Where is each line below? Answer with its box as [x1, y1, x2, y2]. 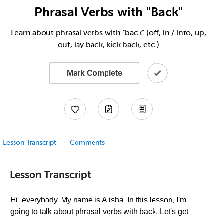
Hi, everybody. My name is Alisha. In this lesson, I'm [10, 196, 186, 204]
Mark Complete [66, 69, 122, 77]
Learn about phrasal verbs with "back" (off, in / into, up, [11, 28, 206, 37]
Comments [70, 139, 105, 147]
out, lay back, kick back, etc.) [58, 40, 159, 49]
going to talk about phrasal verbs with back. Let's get [10, 207, 188, 216]
